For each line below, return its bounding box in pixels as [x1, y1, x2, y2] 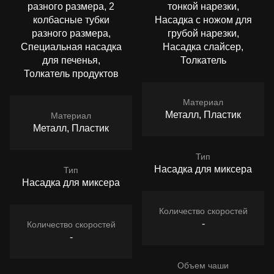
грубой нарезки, [167, 28, 239, 39]
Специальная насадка [20, 42, 122, 53]
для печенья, [42, 55, 100, 66]
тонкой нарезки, [167, 1, 239, 12]
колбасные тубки [32, 15, 109, 26]
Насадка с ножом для [154, 15, 252, 26]
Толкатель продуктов [23, 68, 119, 80]
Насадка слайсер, [163, 42, 243, 53]
